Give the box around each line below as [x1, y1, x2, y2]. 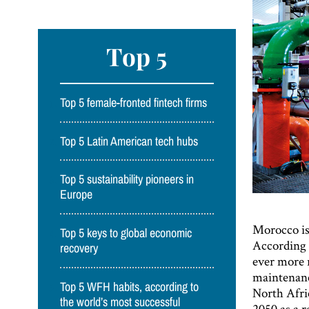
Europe [60, 188, 93, 202]
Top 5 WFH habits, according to [60, 279, 199, 294]
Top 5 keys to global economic [60, 226, 192, 240]
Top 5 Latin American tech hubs [60, 134, 199, 148]
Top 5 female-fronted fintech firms [60, 96, 208, 110]
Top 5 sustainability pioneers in [60, 172, 195, 187]
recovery [60, 241, 99, 255]
